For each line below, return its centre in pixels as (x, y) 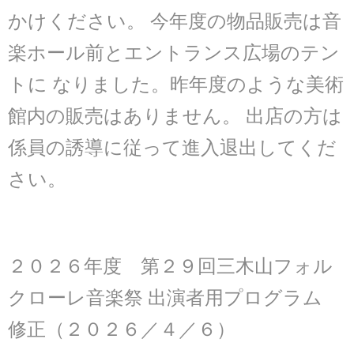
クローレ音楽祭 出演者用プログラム (175, 297)
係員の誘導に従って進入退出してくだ (172, 147)
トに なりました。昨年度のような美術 (176, 84)
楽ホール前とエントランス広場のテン (174, 52)
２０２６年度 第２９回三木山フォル (170, 265)
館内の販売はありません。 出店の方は (175, 115)
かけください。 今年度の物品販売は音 (175, 21)
